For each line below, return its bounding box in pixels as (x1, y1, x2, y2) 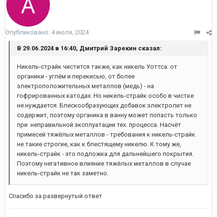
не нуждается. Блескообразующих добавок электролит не (17, 102, 191, 109)
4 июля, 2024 (51, 29, 89, 36)
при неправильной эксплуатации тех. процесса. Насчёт (17, 121, 181, 128)
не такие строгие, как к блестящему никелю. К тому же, (17, 140, 181, 148)
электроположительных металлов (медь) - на (17, 82, 154, 90)
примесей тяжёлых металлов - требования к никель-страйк (17, 131, 195, 138)
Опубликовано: (5, 29, 51, 36)
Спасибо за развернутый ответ (9, 192, 102, 200)
